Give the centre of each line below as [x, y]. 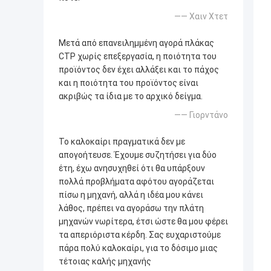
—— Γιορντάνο [201, 115]
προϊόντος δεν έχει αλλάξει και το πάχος [139, 70]
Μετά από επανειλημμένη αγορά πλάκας [136, 43]
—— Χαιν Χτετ [201, 17]
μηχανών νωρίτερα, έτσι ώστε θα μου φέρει [143, 222]
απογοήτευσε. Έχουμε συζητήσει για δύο [138, 155]
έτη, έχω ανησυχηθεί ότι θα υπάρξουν [132, 168]
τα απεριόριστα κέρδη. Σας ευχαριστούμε [140, 235]
